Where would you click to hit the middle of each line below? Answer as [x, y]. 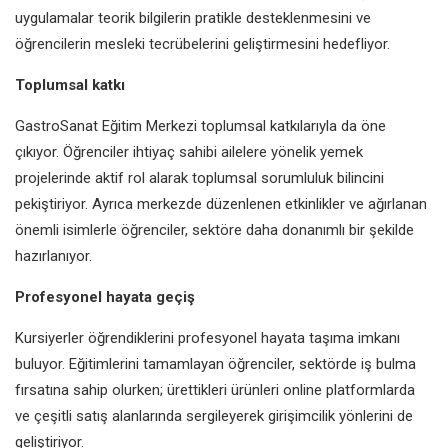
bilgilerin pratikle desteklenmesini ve [255, 17]
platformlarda [370, 389]
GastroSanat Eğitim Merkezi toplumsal [142, 125]
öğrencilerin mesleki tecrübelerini [124, 43]
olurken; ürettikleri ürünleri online [219, 389]
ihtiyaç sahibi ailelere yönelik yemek [248, 151]
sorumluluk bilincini [322, 177]
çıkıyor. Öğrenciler [74, 151]
